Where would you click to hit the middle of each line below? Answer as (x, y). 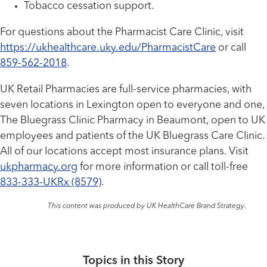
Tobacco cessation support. (90, 7)
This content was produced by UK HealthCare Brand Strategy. (147, 207)
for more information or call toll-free (163, 167)
